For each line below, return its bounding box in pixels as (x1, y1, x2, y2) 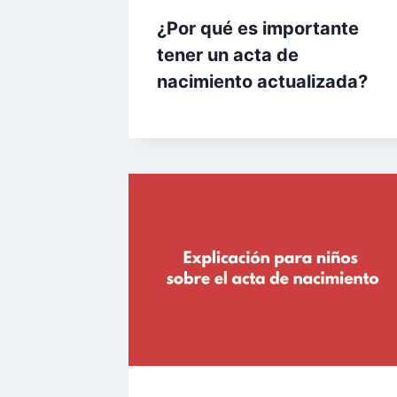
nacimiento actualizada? (157, 71, 368, 93)
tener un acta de (157, 44, 299, 66)
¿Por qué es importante (157, 18, 359, 40)
